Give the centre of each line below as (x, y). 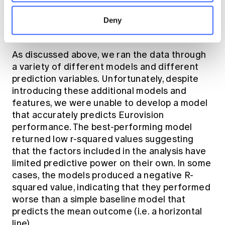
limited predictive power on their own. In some (112, 163)
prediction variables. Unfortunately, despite (105, 79)
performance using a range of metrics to (100, 15)
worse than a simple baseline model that (99, 200)
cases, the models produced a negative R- (103, 176)
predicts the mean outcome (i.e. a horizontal (107, 212)
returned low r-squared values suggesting (103, 139)
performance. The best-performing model (102, 127)
